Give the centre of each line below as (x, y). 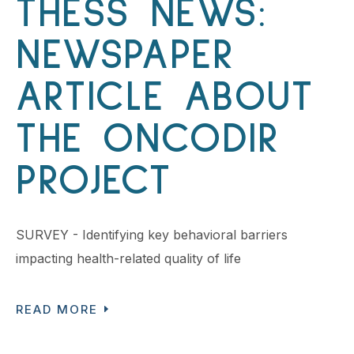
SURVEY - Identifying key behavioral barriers (152, 235)
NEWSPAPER (125, 55)
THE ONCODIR (148, 139)
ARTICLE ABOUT (165, 97)
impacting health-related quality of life (128, 259)
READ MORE (57, 309)
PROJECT (94, 181)
